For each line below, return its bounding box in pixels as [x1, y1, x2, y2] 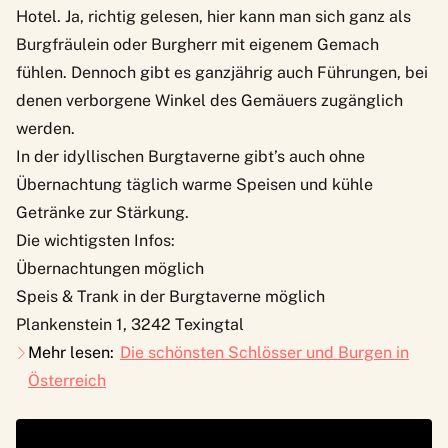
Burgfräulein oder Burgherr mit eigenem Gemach [16, 34, 379, 54]
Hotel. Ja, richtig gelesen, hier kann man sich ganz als [16, 6, 411, 26]
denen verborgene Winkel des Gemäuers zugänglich [16, 90, 403, 110]
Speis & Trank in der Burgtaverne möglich [16, 286, 325, 306]
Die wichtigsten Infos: [16, 230, 175, 250]
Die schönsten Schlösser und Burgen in [120, 342, 409, 362]
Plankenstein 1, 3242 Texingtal [16, 314, 244, 334]
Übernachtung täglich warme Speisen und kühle [16, 174, 373, 194]
